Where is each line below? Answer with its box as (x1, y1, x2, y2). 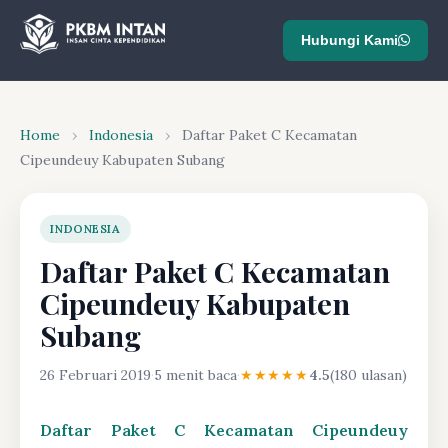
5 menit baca (154, 366, 237, 384)
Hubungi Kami (301, 31, 398, 48)
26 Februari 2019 (40, 366, 151, 384)
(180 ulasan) (329, 366, 407, 384)
